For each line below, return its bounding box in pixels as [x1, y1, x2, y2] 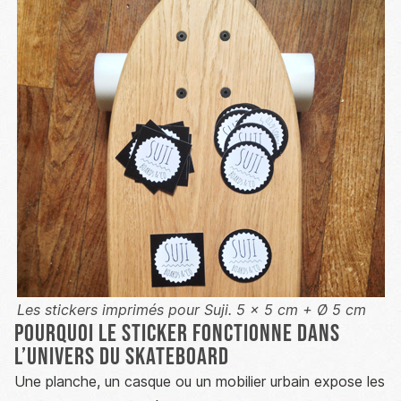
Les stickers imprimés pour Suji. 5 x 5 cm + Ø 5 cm [16, 301, 366, 319]
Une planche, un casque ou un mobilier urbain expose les [14, 372, 385, 390]
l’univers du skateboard [14, 343, 229, 371]
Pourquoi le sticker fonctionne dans [14, 320, 340, 348]
